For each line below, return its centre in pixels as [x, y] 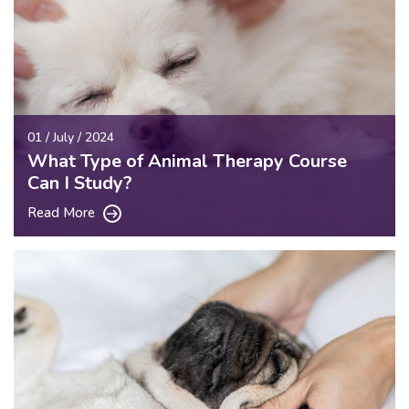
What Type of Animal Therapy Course [187, 161]
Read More [63, 212]
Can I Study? [80, 183]
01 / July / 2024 [71, 137]
